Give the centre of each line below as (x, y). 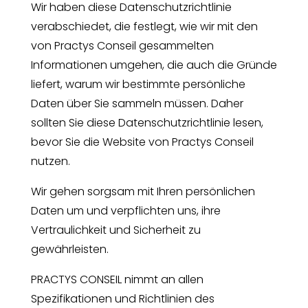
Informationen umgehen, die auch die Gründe (154, 65)
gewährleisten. (69, 249)
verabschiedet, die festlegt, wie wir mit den (144, 26)
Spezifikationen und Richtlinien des (122, 298)
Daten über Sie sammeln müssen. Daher (137, 103)
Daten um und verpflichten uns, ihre (125, 210)
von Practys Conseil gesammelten (122, 45)
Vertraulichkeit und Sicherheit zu (115, 230)
